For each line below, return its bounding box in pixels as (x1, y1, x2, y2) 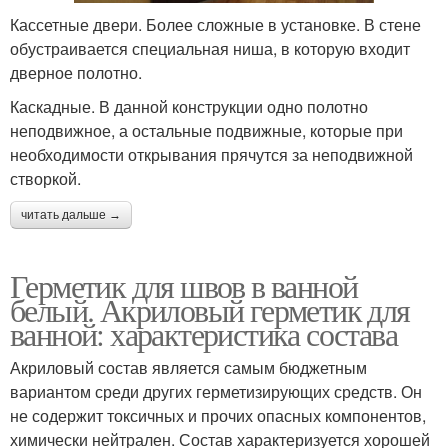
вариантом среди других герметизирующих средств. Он (10, 380, 422, 404)
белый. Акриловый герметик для (10, 288, 410, 332)
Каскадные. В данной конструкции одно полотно (10, 95, 368, 119)
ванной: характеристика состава (10, 312, 397, 356)
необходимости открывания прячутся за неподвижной (10, 143, 413, 167)
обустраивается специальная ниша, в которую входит (10, 37, 410, 61)
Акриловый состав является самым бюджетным (10, 356, 367, 380)
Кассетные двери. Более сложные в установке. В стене (10, 13, 421, 37)
